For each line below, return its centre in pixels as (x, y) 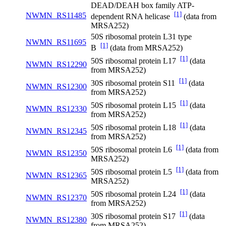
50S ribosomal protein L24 (135, 194)
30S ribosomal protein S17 (135, 216)
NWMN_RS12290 (56, 65)
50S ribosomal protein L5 (133, 172)
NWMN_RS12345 (56, 131)
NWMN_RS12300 (56, 87)
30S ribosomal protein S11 (135, 83)
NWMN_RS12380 (56, 220)
